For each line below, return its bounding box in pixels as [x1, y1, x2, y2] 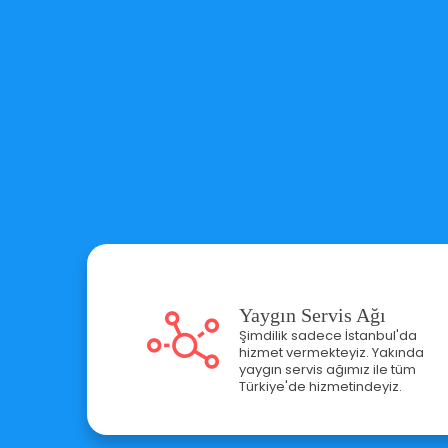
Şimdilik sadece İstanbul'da [239, 326, 417, 345]
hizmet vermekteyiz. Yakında [239, 343, 424, 362]
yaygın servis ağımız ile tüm [239, 360, 416, 379]
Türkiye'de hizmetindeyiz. [239, 377, 402, 396]
